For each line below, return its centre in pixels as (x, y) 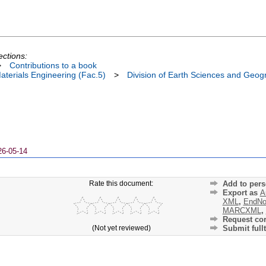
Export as (241, 193)
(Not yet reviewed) (121, 227)
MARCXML (242, 211)
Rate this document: (121, 183)
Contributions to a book (53, 65)
